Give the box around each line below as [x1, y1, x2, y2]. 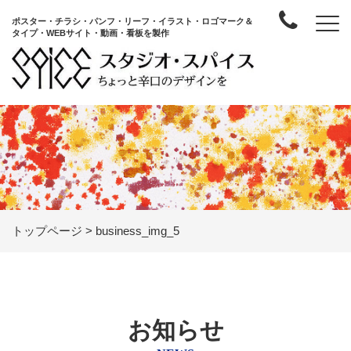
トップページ [12, 224, 82, 238]
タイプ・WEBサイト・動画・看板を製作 [12, 28, 169, 38]
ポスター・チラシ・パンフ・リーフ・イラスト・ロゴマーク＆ [12, 16, 253, 26]
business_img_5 [96, 224, 179, 238]
